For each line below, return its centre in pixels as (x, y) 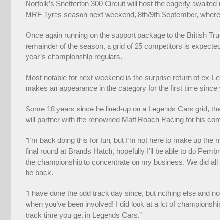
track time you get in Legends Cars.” (84, 215)
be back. (39, 172)
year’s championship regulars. (74, 56)
